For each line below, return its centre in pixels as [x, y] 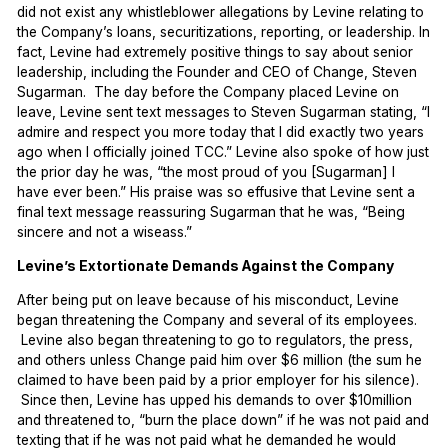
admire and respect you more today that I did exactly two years [221, 132]
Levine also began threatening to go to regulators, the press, [215, 339]
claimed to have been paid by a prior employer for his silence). [218, 379]
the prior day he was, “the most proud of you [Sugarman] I [206, 172]
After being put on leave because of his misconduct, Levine [208, 299]
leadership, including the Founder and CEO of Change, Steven [217, 72]
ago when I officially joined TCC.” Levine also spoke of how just [223, 152]
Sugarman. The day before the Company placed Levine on [208, 92]
